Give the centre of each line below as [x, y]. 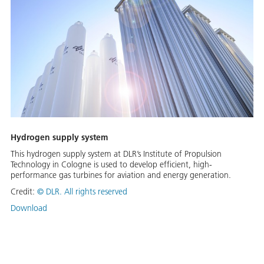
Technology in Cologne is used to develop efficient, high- [111, 165]
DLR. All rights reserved [87, 192]
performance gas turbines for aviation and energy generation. [121, 175]
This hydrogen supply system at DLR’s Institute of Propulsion [116, 154]
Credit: [24, 192]
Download [29, 208]
